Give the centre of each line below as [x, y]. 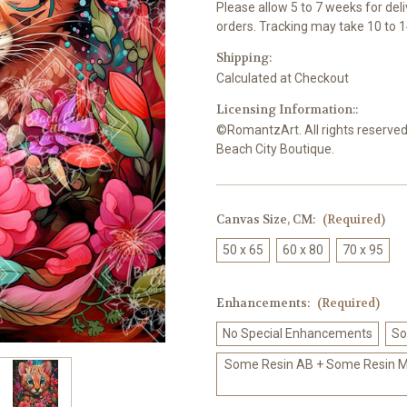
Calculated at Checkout [283, 79]
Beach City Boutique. [275, 149]
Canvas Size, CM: [267, 220]
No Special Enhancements [297, 334]
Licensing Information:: [287, 110]
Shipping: [244, 58]
